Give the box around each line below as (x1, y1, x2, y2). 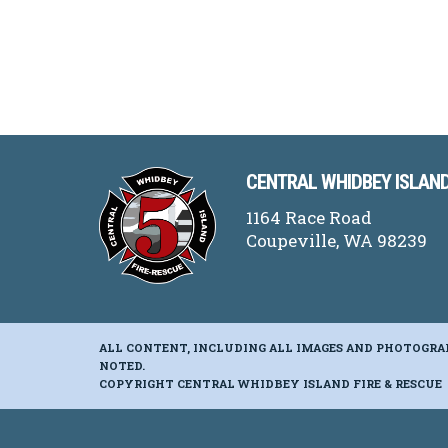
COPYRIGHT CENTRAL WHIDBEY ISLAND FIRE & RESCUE (99, 375, 442, 391)
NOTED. (99, 357, 145, 373)
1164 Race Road (246, 205, 372, 229)
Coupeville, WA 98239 (246, 228, 427, 252)
